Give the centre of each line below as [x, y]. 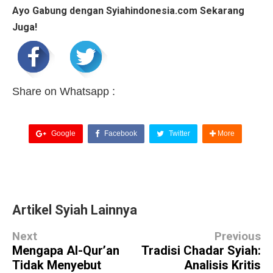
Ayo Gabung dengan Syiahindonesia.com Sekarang [128, 11]
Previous [238, 237]
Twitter [178, 134]
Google [62, 134]
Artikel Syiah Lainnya [75, 210]
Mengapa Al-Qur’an [66, 251]
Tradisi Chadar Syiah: [201, 251]
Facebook [119, 134]
